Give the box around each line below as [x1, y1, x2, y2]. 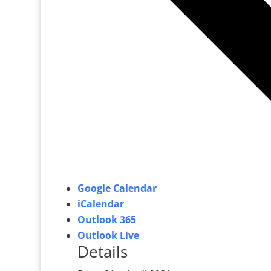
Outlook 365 [77, 213, 136, 227]
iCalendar [77, 197, 124, 211]
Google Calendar [77, 181, 157, 195]
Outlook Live [77, 229, 139, 243]
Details [77, 241, 128, 263]
